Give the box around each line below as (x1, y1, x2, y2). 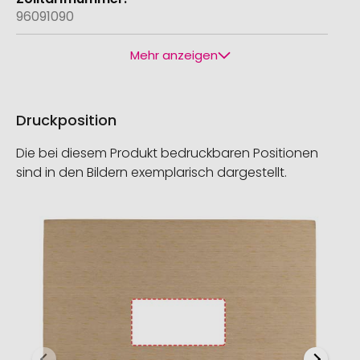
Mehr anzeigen (129, 46, 218, 63)
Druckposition (16, 109, 117, 130)
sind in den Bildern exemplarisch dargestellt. (16, 162, 287, 182)
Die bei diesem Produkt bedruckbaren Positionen (16, 143, 318, 162)
